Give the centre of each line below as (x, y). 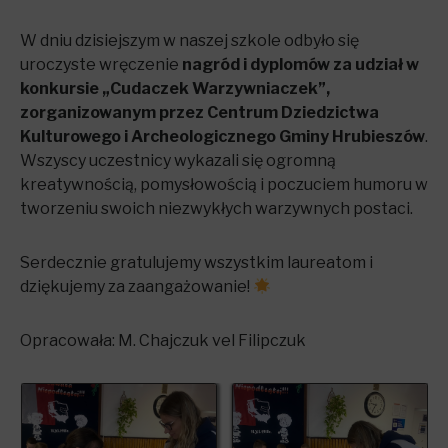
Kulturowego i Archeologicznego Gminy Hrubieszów (222, 136)
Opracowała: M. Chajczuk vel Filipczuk (163, 340)
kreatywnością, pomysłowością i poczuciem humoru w (224, 184)
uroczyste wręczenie (101, 64)
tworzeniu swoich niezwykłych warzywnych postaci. (216, 208)
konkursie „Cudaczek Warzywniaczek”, (175, 88)
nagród (212, 64)
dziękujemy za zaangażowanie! (136, 286)
